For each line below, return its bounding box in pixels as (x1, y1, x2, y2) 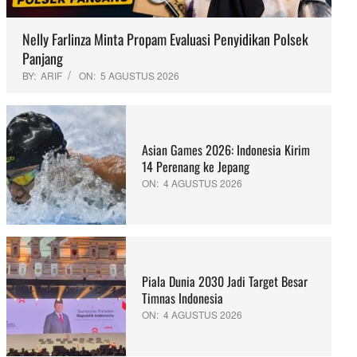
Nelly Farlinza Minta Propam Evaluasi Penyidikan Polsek (22, 29, 308, 50)
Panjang (22, 48, 63, 69)
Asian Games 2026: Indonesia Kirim (142, 139, 310, 159)
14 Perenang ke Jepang (142, 156, 249, 176)
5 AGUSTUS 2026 (100, 69, 179, 83)
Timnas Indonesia (142, 288, 223, 308)
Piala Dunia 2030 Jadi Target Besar (142, 271, 308, 291)
